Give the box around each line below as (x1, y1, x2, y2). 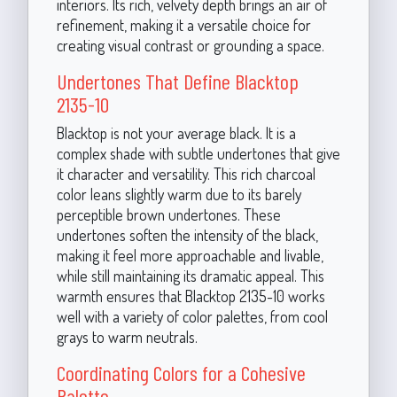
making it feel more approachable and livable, (56, 245, 323, 265)
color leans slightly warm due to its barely (56, 183, 301, 204)
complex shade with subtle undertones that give (56, 143, 340, 163)
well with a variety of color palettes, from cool (56, 306, 328, 326)
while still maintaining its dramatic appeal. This (56, 265, 324, 285)
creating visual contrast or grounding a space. (56, 35, 324, 55)
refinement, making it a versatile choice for (56, 14, 311, 35)
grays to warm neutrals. (56, 326, 198, 346)
